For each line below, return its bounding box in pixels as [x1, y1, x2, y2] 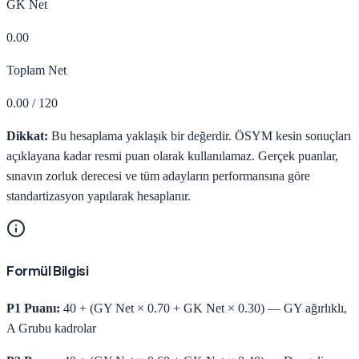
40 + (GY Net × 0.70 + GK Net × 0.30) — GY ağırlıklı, [60, 301, 347, 315]
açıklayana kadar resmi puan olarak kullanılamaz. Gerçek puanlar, [6, 149, 338, 163]
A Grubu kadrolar [6, 321, 96, 335]
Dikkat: [6, 129, 48, 143]
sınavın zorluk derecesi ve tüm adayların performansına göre [6, 169, 310, 184]
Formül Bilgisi [6, 262, 89, 280]
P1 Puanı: [6, 301, 60, 315]
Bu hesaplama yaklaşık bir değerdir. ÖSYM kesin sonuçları [48, 129, 351, 143]
